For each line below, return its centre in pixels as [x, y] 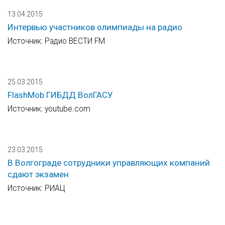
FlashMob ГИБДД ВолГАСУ [60, 95]
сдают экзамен [38, 175]
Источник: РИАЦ [36, 188]
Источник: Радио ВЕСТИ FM [56, 41]
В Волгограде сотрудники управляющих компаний [109, 163]
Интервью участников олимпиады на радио [95, 27]
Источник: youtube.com [49, 109]
